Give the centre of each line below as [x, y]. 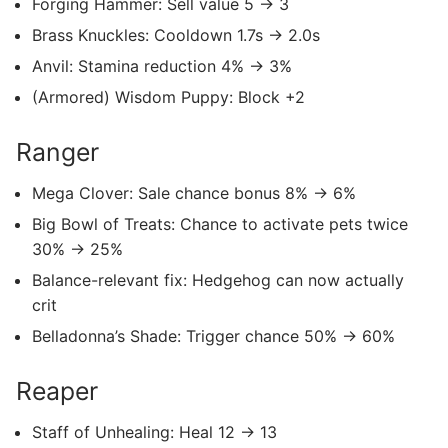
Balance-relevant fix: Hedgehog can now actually [218, 279]
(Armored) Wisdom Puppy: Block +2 [168, 96]
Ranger [57, 151]
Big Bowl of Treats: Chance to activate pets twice [220, 223]
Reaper [57, 390]
